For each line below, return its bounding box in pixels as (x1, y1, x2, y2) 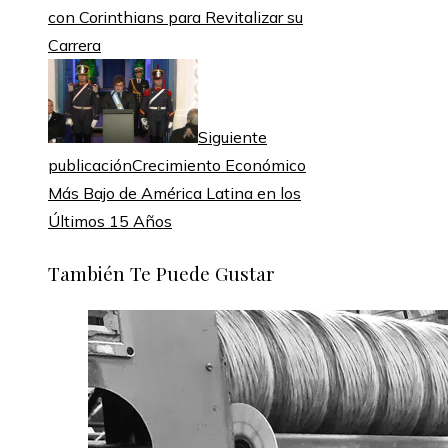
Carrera (48, 35, 101, 56)
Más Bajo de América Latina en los (48, 183, 301, 204)
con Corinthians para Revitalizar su (48, 7, 303, 28)
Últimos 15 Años (48, 211, 172, 232)
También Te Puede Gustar (48, 259, 275, 286)
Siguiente (198, 127, 267, 148)
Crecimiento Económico (132, 155, 306, 176)
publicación (48, 155, 132, 176)
